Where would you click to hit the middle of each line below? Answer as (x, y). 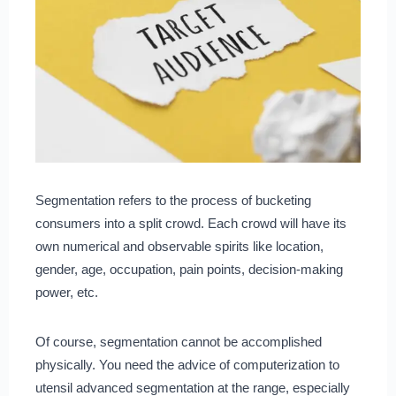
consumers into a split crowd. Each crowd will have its (190, 223)
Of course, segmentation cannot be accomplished (178, 341)
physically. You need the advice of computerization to (187, 364)
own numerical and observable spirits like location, (179, 246)
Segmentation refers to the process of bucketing (173, 200)
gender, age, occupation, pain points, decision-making (189, 269)
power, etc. (68, 292)
